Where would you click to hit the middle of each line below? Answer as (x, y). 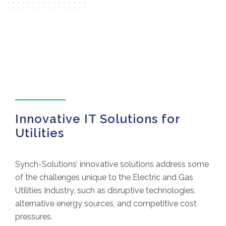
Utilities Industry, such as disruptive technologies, (105, 190)
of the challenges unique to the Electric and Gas (104, 177)
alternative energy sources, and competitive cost (106, 204)
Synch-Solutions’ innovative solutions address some (112, 164)
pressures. (34, 217)
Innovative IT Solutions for (98, 119)
